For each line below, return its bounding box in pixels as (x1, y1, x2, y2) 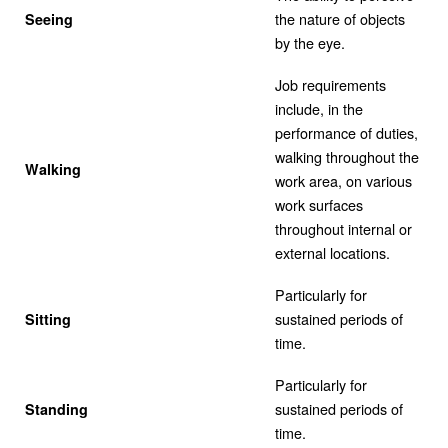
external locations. (275, 241, 390, 263)
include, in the (275, 97, 363, 119)
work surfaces (275, 193, 363, 215)
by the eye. (275, 31, 345, 53)
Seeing (25, 8, 73, 29)
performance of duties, (275, 121, 418, 143)
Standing (25, 398, 88, 419)
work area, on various (275, 169, 412, 191)
